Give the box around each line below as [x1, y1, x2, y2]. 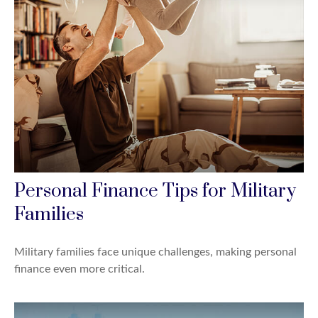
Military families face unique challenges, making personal [14, 246, 297, 258]
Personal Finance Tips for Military [14, 179, 296, 203]
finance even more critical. [14, 263, 145, 275]
